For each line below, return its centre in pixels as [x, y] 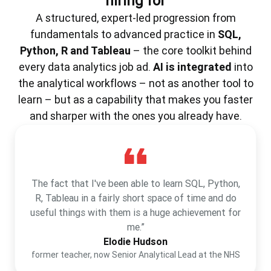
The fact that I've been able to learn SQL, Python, [135, 184]
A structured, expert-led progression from [135, 18]
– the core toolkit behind [191, 51]
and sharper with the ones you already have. [135, 116]
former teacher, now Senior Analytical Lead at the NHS [135, 255]
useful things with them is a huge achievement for [135, 213]
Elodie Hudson [135, 242]
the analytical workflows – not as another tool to [135, 83]
